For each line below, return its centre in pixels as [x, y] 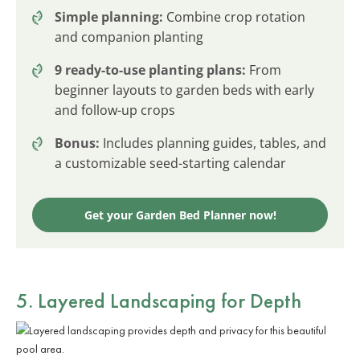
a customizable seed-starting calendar [170, 163]
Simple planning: [109, 16]
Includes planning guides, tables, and [213, 143]
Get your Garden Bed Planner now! [180, 215]
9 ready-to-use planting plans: [150, 70]
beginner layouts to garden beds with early [184, 90]
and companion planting [129, 37]
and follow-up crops [115, 110]
